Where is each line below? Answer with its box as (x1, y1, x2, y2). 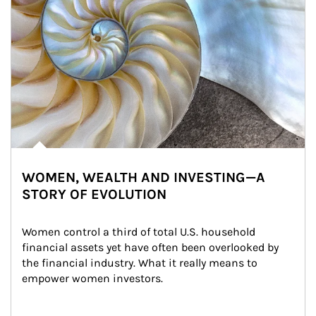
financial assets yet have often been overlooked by (22, 241, 281, 254)
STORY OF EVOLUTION (22, 186, 166, 202)
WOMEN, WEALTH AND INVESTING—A (22, 169, 265, 186)
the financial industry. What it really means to (22, 256, 260, 269)
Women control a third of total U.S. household (22, 225, 258, 238)
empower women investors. (22, 272, 163, 285)
